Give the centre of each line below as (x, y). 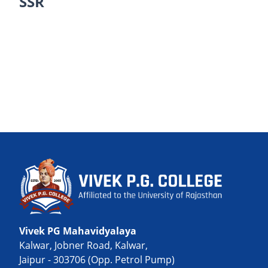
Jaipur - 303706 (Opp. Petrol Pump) (97, 259)
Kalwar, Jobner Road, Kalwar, (83, 245)
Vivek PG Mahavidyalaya (78, 231)
